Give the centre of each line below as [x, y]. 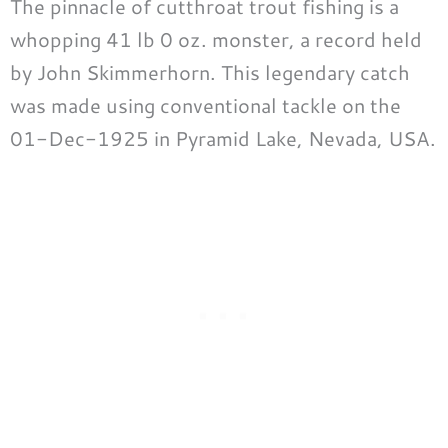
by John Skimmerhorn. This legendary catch [210, 72]
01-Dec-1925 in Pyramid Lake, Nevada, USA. [223, 138]
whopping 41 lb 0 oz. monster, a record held [216, 39]
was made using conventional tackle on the [205, 105]
